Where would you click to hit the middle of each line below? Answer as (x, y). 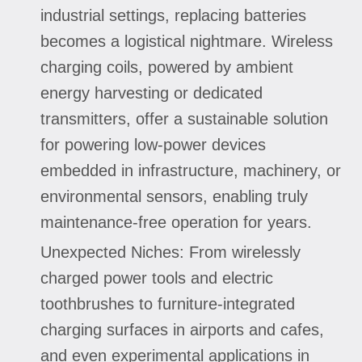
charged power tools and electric (157, 278)
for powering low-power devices (153, 144)
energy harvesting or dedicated (152, 93)
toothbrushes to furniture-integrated (168, 303)
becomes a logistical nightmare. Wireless (187, 41)
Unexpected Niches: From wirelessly (170, 252)
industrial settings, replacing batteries (173, 15)
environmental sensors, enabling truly (174, 196)
